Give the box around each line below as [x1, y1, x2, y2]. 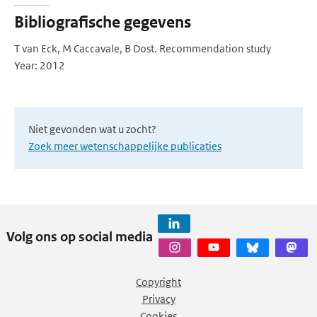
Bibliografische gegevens [14, 13, 191, 32]
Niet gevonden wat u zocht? [28, 122, 156, 136]
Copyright [136, 275, 181, 289]
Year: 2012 [14, 59, 65, 72]
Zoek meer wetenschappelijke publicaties [28, 139, 221, 153]
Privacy [142, 292, 175, 306]
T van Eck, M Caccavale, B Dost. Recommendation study [14, 42, 271, 55]
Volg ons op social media [6, 228, 153, 245]
